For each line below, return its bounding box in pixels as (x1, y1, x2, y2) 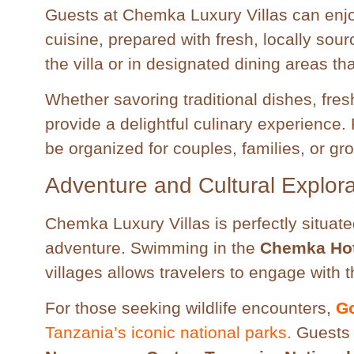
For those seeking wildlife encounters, (45, 298, 336, 317)
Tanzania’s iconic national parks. (45, 322, 292, 341)
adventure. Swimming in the (45, 238, 260, 257)
